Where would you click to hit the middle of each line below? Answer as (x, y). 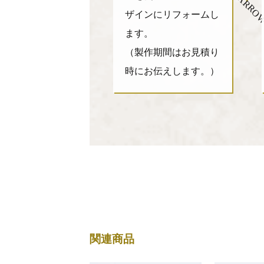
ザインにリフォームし (172, 14)
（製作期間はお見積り (172, 52)
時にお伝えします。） (172, 71)
